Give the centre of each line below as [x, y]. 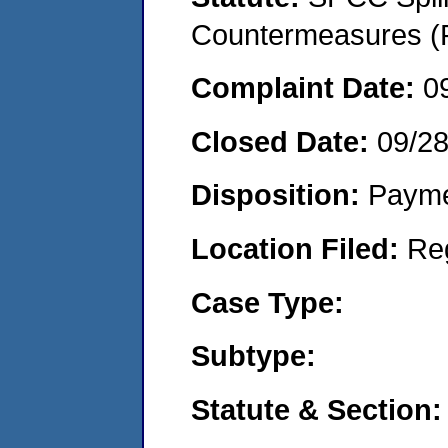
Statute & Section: [316, 409]
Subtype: [253, 356]
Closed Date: [284, 141]
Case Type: [267, 302]
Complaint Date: [307, 88]
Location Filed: [299, 248]
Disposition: [279, 195]
